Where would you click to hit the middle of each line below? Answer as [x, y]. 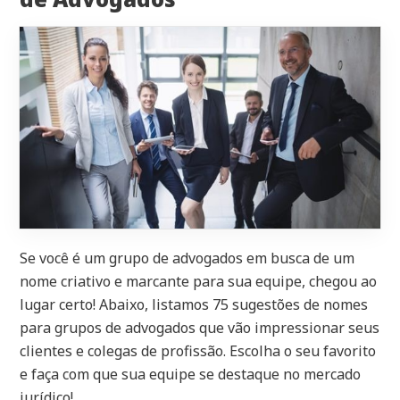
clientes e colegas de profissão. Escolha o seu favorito [198, 351]
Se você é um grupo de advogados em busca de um [187, 258]
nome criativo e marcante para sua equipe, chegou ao [199, 282]
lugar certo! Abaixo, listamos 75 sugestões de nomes [194, 305]
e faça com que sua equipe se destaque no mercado [191, 375]
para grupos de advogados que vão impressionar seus [200, 328]
